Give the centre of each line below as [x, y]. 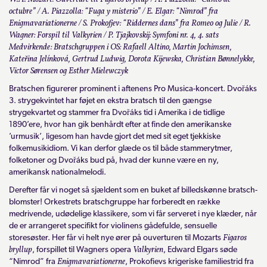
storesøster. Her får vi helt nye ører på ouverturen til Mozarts [116, 238]
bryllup [21, 250]
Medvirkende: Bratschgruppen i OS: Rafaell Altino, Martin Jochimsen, [120, 47]
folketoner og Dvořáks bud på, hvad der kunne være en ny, [114, 160]
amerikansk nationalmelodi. [58, 172]
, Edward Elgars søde [200, 250]
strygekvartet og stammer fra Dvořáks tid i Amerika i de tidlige [117, 113]
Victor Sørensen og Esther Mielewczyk [69, 71]
